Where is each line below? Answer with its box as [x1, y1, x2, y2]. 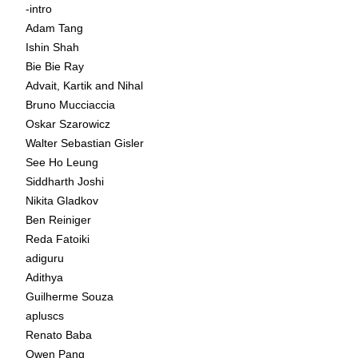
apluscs [26, 308, 64, 322]
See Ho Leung [26, 155, 98, 169]
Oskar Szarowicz [26, 117, 110, 130]
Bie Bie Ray [26, 59, 84, 73]
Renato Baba [26, 328, 92, 341]
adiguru [26, 251, 64, 265]
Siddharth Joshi [26, 174, 104, 188]
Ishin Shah [26, 40, 79, 54]
